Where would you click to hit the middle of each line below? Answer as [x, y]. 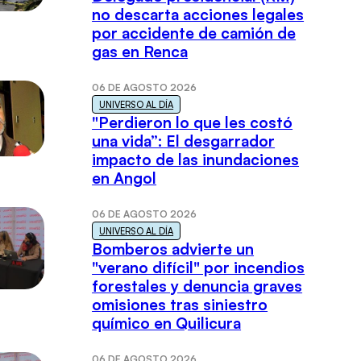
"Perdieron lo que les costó [193, 123]
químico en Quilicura [167, 324]
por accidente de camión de [194, 33]
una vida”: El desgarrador [184, 141]
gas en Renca [140, 52]
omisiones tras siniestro [180, 305]
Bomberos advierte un [173, 249]
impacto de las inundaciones [196, 160]
